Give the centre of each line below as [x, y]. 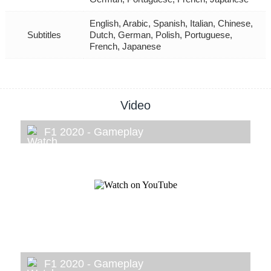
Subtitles [44, 34]
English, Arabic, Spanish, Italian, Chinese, [171, 23]
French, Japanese [125, 46]
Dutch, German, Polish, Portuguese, [161, 34]
